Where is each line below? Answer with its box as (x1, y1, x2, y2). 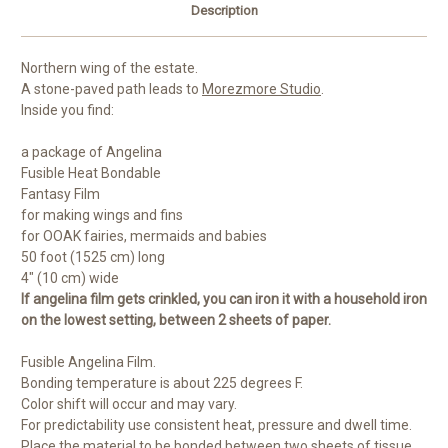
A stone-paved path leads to (21, 81, 202, 98)
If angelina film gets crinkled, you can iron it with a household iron (21, 291, 427, 308)
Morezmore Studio (202, 81, 321, 98)
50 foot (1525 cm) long (21, 249, 165, 266)
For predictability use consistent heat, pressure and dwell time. (21, 417, 412, 434)
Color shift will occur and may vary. (21, 396, 237, 413)
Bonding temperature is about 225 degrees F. (21, 375, 303, 392)
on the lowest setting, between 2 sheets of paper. (21, 312, 334, 329)
